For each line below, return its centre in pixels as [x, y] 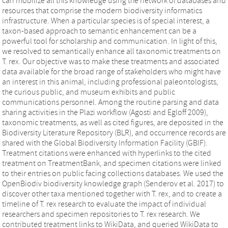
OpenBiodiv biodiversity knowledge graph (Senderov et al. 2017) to [113, 184]
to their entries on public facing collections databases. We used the [113, 174]
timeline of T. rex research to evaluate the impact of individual [104, 204]
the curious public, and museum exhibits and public [89, 92]
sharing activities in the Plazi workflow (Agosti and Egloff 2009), [105, 112]
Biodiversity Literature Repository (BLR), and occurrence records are [114, 133]
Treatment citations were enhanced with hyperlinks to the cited [107, 153]
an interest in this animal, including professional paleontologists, [110, 82]
